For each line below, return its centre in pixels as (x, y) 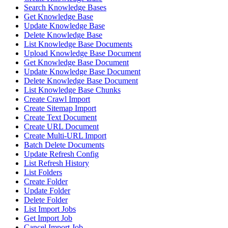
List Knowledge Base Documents (78, 44)
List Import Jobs (50, 209)
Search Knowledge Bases (65, 8)
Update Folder (47, 191)
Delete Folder (46, 200)
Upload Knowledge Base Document (82, 53)
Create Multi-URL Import (65, 136)
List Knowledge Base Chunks (72, 90)
